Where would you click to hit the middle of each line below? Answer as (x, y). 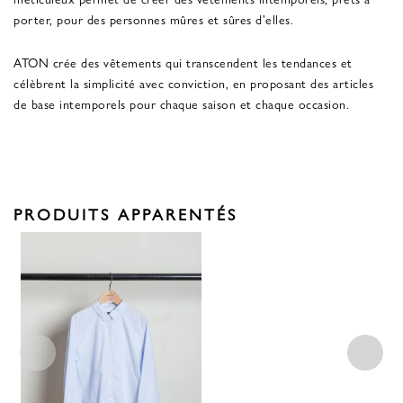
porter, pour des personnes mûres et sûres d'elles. (153, 18)
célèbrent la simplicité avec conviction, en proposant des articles (193, 82)
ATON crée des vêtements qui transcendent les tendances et (183, 62)
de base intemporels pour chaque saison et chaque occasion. (181, 103)
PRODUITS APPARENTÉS (125, 213)
